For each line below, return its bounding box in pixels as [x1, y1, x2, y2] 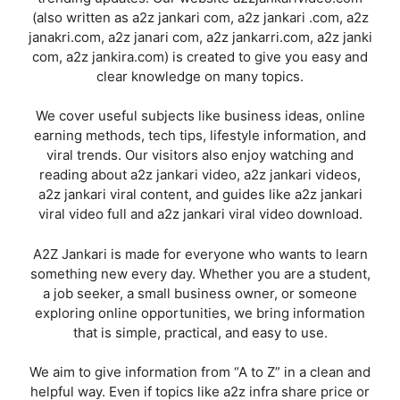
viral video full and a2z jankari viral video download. [37, 205, 362, 222]
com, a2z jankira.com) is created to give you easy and [32, 47, 368, 65]
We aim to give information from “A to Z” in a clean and [29, 363, 371, 380]
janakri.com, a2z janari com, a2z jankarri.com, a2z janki [28, 28, 372, 46]
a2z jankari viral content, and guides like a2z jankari [37, 186, 362, 203]
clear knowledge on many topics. [96, 67, 304, 85]
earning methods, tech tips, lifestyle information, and [34, 127, 366, 144]
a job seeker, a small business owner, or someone [43, 284, 357, 302]
